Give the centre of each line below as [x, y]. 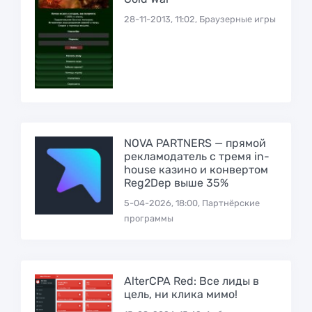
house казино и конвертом [196, 170]
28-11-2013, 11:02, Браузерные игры [200, 19]
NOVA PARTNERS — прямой [195, 143]
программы [148, 219]
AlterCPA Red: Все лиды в [191, 281]
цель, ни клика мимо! [180, 294]
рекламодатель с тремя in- [196, 157]
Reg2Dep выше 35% [176, 183]
